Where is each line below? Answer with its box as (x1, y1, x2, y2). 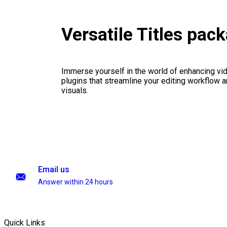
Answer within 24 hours (38, 178, 113, 186)
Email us (38, 165, 69, 174)
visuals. (61, 86, 88, 96)
